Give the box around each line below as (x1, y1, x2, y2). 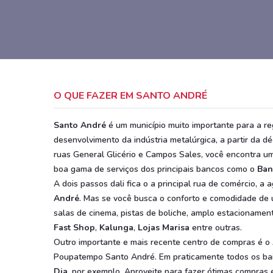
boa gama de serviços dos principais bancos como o (54, 163, 257, 175)
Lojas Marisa (138, 222, 190, 233)
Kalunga (99, 222, 133, 233)
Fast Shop (54, 222, 95, 233)
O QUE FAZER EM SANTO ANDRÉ (54, 89, 207, 102)
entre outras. (190, 222, 242, 233)
